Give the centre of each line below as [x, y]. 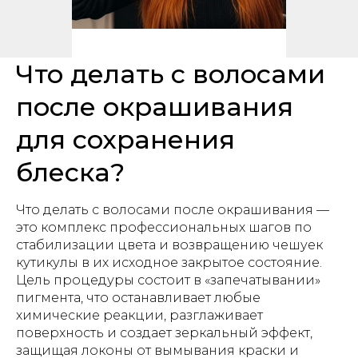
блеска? [70, 172]
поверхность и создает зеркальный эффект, [164, 333]
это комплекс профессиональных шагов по [164, 227]
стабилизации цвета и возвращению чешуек [169, 245]
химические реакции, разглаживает [139, 315]
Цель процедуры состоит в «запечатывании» [168, 280]
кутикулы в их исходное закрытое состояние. [169, 263]
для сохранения [125, 139]
